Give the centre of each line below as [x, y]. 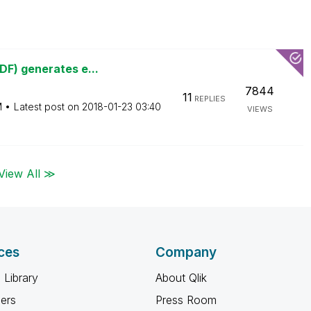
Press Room [186, 300]
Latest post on [48, 107]
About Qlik [181, 278]
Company [186, 252]
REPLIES [209, 99]
